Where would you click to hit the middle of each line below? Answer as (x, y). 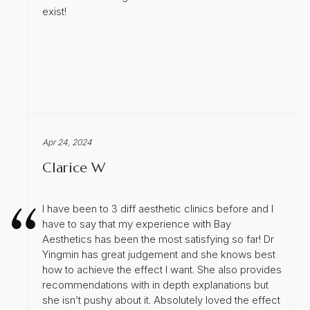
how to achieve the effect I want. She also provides (162, 269)
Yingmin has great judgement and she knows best (159, 254)
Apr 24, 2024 (67, 142)
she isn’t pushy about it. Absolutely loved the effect (161, 300)
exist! (54, 11)
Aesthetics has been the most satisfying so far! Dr (158, 239)
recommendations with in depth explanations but (155, 284)
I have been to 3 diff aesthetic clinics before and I (158, 208)
